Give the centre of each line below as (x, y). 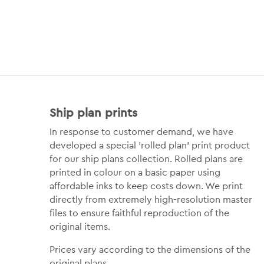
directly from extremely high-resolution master (151, 200)
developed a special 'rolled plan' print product (149, 146)
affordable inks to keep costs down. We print (146, 186)
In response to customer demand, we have (141, 132)
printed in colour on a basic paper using (135, 173)
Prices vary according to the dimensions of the (150, 250)
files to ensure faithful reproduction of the (139, 213)
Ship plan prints (93, 112)
